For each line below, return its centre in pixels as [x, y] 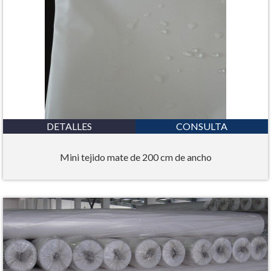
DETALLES [69, 126]
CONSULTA [202, 126]
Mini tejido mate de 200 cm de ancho [135, 157]
